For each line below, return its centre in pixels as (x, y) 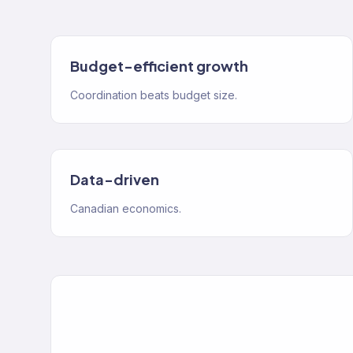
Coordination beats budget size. (154, 95)
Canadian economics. (126, 208)
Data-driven (115, 179)
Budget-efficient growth (159, 66)
